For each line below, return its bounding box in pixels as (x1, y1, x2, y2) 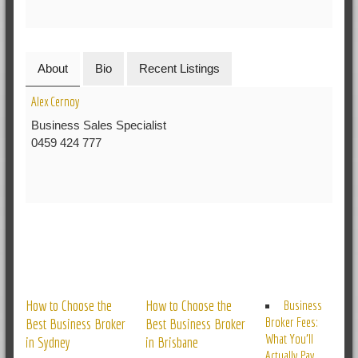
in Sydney (25, 333, 70, 352)
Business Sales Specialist (31, 117, 167, 132)
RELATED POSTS (122, 257, 236, 283)
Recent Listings (138, 61, 220, 75)
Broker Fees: (265, 314, 318, 330)
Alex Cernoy (31, 93, 81, 109)
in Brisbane (145, 333, 198, 352)
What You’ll (265, 331, 313, 347)
